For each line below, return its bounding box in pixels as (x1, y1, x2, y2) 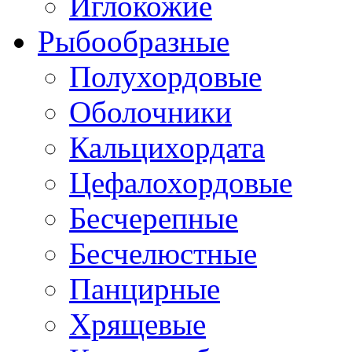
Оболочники (69, 94, 232, 129)
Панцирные (69, 271, 220, 306)
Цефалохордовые (69, 165, 292, 200)
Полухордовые (69, 59, 262, 93)
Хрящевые (69, 306, 206, 341)
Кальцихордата (69, 130, 265, 164)
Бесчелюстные (69, 236, 257, 270)
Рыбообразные (38, 24, 229, 58)
